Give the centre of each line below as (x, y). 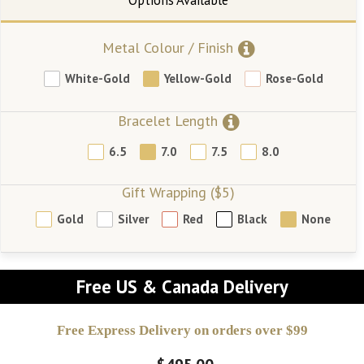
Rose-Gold (294, 79)
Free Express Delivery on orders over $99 (182, 330)
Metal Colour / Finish (167, 47)
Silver (134, 219)
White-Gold (97, 79)
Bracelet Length (167, 120)
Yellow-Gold (197, 79)
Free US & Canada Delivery (182, 286)
